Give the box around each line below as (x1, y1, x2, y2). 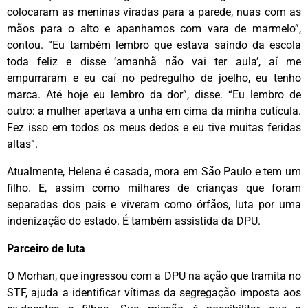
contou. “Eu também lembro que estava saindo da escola (7, 38, 301, 52)
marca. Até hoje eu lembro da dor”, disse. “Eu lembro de (7, 87, 301, 101)
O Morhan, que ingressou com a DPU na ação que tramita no (7, 269, 301, 283)
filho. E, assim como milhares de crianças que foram (7, 181, 301, 195)
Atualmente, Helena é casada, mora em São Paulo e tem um (7, 164, 301, 178)
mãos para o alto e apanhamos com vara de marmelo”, (7, 21, 301, 35)
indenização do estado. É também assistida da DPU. (7, 214, 261, 228)
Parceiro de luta (7, 241, 85, 255)
